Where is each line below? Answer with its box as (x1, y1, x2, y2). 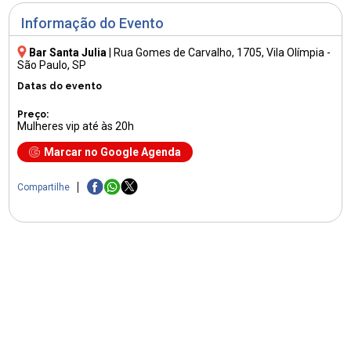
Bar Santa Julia (29, 45, 107, 59)
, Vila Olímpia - (262, 45, 331, 59)
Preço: (17, 108, 49, 120)
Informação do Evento (21, 15, 165, 32)
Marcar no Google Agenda (44, 145, 182, 158)
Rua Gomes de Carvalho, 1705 (114, 45, 262, 59)
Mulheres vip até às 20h (17, 119, 135, 132)
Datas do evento (17, 80, 103, 92)
